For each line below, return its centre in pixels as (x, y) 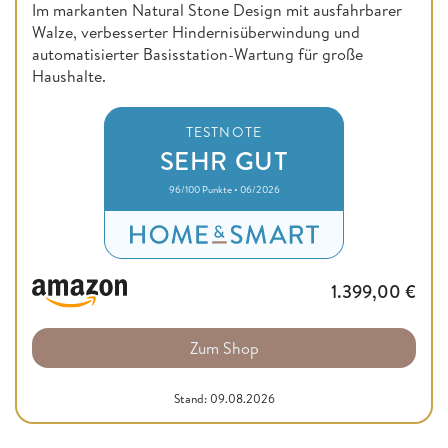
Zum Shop (224, 348)
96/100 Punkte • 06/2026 (224, 188)
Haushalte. (69, 75)
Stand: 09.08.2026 (224, 399)
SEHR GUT (224, 159)
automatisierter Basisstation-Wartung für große (197, 53)
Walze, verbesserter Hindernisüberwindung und (196, 31)
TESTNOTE (224, 131)
